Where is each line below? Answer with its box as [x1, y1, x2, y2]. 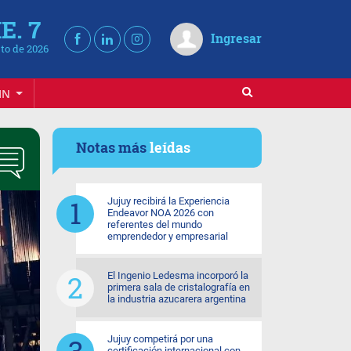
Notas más [76, 138, 150, 157]
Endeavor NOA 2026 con [107, 207, 214, 219]
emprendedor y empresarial [107, 230, 228, 242]
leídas [150, 138, 190, 157]
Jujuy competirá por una [107, 333, 213, 345]
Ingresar [211, 30, 262, 46]
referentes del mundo [107, 219, 202, 230]
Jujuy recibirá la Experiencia [107, 195, 230, 207]
